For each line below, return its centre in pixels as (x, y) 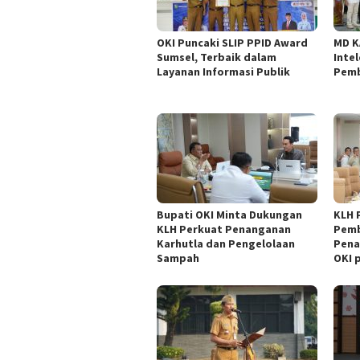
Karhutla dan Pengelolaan (226, 244)
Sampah (178, 258)
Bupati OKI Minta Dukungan (229, 215)
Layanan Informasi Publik (223, 72)
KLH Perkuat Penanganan (224, 229)
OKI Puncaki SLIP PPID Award (232, 43)
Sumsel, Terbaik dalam (217, 57)
